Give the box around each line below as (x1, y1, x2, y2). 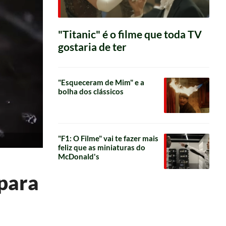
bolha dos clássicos (58, 86, 124, 96)
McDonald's (58, 151, 99, 161)
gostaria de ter (58, 40, 127, 53)
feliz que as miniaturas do (58, 142, 145, 152)
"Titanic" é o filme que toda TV (58, 28, 202, 40)
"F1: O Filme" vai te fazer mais (58, 133, 158, 143)
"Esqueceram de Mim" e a (58, 77, 144, 87)
